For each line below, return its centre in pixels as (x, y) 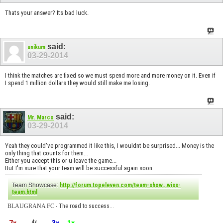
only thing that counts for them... (47, 153)
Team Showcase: (36, 185)
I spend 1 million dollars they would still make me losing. (77, 83)
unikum (36, 47)
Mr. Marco (41, 117)
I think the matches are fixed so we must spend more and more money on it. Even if (110, 76)
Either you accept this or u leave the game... (61, 161)
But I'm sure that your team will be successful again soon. (79, 168)
